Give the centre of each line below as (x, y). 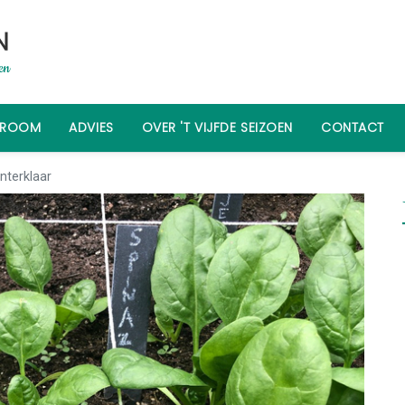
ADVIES (91, 127)
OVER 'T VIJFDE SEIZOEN (217, 127)
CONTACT (352, 127)
